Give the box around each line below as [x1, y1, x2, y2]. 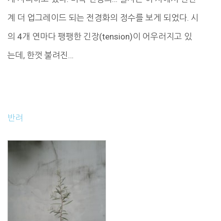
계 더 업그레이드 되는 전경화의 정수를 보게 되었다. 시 [7, 13, 199, 23]
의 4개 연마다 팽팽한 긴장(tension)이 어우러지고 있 [7, 32, 192, 42]
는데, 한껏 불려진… [7, 50, 74, 61]
